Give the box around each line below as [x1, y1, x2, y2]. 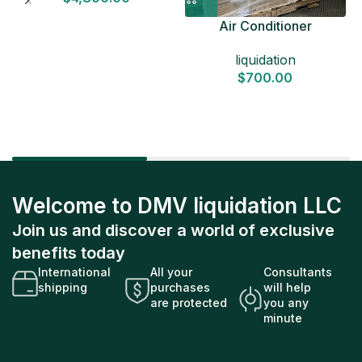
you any [263, 295, 309, 309]
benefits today [12, 242, 125, 263]
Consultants [263, 264, 332, 279]
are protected [150, 295, 228, 309]
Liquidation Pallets [209, 35, 321, 52]
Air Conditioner [218, 17, 312, 34]
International [38, 264, 111, 279]
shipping [38, 280, 87, 294]
